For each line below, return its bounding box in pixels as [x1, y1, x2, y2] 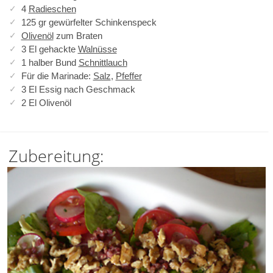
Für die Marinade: [21, 70, 93, 81]
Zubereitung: [8, 144, 104, 168]
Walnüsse [77, 43, 117, 54]
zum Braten [53, 30, 102, 41]
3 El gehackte [21, 43, 78, 54]
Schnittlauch [78, 57, 127, 68]
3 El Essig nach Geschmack [21, 83, 135, 94]
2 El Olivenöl [21, 97, 71, 108]
